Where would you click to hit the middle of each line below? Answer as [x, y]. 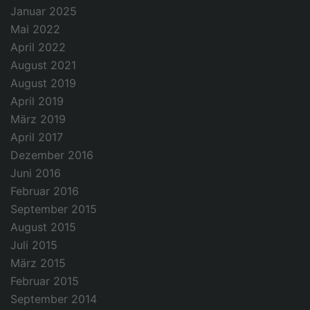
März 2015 [38, 263]
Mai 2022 [35, 29]
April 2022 [38, 47]
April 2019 [37, 101]
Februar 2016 [45, 191]
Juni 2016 [36, 173]
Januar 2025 [44, 11]
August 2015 [43, 227]
